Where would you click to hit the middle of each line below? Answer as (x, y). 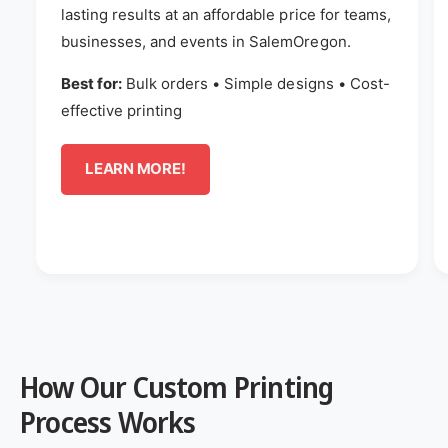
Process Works (108, 421)
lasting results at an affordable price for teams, (226, 14)
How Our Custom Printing (177, 386)
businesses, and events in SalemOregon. (206, 41)
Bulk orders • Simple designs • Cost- (256, 83)
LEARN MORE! (135, 169)
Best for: (92, 83)
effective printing (122, 110)
